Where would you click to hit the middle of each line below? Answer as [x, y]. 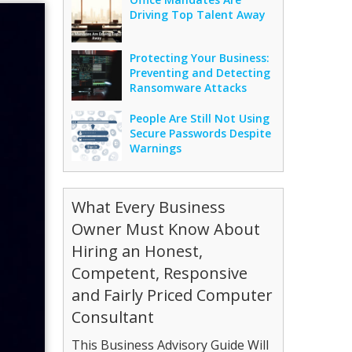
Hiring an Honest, [137, 251]
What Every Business [149, 207]
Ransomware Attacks [189, 87]
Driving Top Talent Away [198, 14]
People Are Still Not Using [200, 118]
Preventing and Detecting [200, 72]
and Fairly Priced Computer [172, 295]
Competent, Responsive [160, 273]
